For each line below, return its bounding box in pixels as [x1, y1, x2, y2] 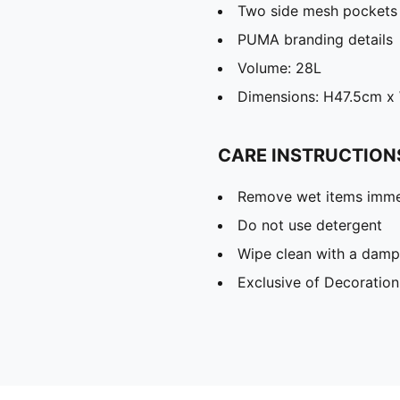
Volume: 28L [237, 58, 321, 77]
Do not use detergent [237, 215, 382, 234]
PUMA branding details [237, 29, 393, 48]
